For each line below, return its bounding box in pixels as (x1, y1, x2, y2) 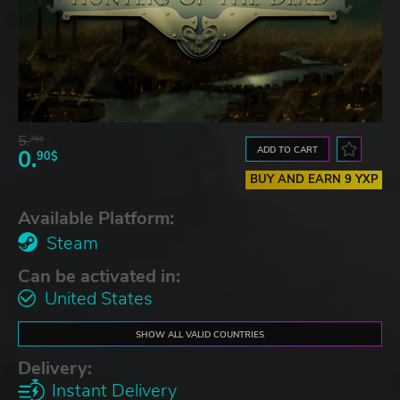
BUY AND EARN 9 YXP (249, 171, 379, 187)
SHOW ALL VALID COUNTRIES (136, 328, 264, 340)
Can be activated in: (18, 263, 180, 288)
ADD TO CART (257, 143, 319, 155)
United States (45, 286, 153, 311)
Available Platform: (18, 205, 174, 230)
